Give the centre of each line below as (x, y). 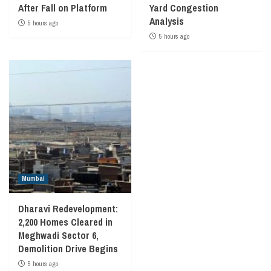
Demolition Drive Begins (68, 248)
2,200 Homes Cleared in (65, 222)
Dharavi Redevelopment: (68, 208)
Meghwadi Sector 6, (58, 235)
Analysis (166, 21)
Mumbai (33, 178)
